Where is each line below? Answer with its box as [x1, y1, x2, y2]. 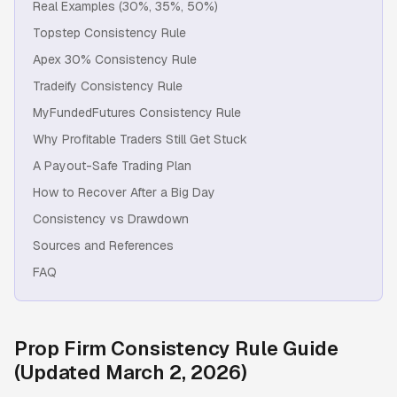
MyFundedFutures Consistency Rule [33, 105, 241, 121]
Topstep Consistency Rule [33, 25, 186, 41]
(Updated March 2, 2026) [14, 360, 247, 385]
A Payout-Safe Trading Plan [33, 158, 191, 174]
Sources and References [33, 237, 174, 253]
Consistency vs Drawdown [33, 211, 189, 227]
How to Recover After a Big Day [33, 184, 215, 200]
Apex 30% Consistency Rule [33, 51, 197, 67]
